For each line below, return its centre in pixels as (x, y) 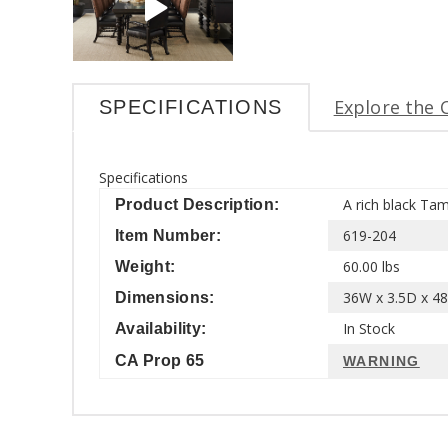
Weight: (145, 266)
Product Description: (197, 204)
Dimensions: (165, 297)
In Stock (369, 328)
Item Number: (168, 235)
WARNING (381, 360)
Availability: (161, 328)
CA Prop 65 (160, 360)
